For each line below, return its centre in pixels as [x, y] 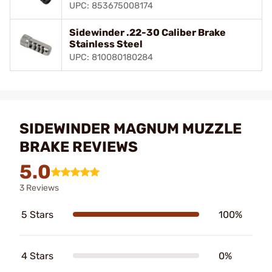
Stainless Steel [106, 44]
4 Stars [37, 256]
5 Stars [37, 214]
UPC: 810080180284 [111, 57]
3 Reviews [39, 188]
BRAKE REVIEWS [79, 147]
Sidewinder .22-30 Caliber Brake [148, 32]
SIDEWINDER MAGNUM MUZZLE [131, 128]
